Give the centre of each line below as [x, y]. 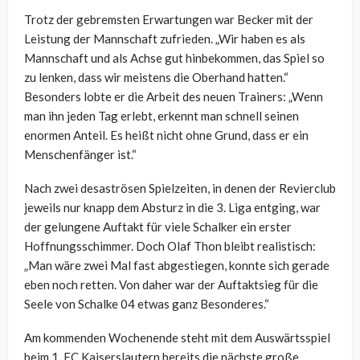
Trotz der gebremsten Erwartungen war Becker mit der [169, 20]
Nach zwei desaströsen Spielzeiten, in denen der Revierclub [180, 188]
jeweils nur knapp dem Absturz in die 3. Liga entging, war [172, 208]
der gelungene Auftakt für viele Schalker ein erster [158, 227]
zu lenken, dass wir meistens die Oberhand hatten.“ [156, 78]
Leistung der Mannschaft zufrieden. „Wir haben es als [165, 39]
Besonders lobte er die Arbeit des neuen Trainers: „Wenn [174, 97]
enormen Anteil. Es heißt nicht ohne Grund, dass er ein [166, 135]
